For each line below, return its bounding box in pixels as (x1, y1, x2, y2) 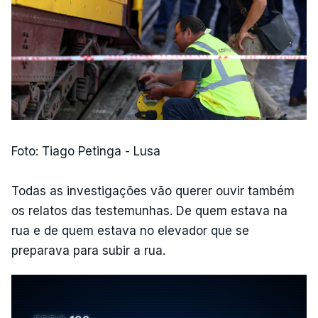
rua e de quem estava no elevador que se (11, 224, 249, 238)
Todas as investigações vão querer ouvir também (11, 184, 295, 199)
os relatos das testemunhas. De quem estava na (11, 204, 287, 219)
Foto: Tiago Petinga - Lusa (11, 144, 160, 159)
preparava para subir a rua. (11, 243, 165, 258)
